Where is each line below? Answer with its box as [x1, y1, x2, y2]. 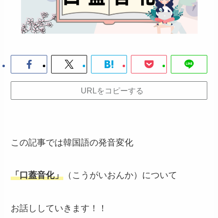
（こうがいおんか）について [63, 170, 178, 181]
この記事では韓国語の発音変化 [11, 137, 134, 147]
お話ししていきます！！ [11, 203, 108, 214]
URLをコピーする [80, 86, 144, 95]
